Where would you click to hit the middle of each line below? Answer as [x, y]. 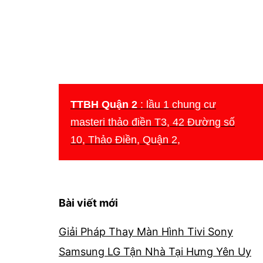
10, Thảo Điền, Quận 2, [125, 139]
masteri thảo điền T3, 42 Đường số [153, 122]
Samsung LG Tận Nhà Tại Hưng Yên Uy [155, 251]
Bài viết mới [88, 203]
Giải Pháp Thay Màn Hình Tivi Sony [146, 231]
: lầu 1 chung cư [177, 104]
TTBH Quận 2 [104, 104]
